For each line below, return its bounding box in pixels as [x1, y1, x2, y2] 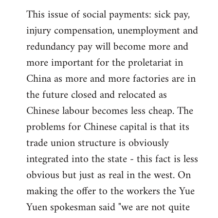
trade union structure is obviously [26, 133, 169, 153]
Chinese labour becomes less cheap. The [26, 101, 193, 121]
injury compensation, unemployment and [26, 21, 198, 40]
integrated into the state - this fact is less [26, 149, 198, 169]
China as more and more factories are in [26, 69, 196, 89]
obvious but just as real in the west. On [26, 165, 191, 185]
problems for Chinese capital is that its [26, 117, 189, 137]
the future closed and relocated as [26, 85, 167, 105]
